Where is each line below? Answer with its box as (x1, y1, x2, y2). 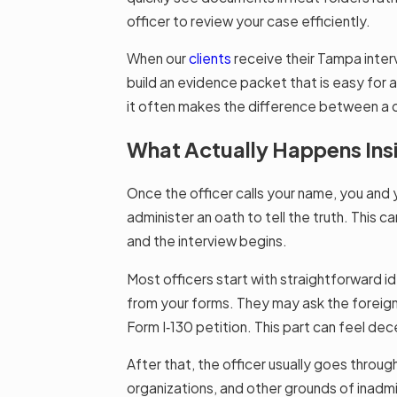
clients (189, 50, 232, 67)
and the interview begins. (127, 232, 288, 250)
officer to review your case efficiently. (127, 12, 371, 29)
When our (127, 50, 190, 67)
